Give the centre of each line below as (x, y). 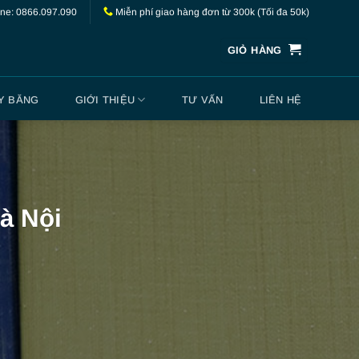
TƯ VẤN (202, 99)
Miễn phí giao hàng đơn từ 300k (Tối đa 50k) (211, 12)
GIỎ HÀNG (254, 50)
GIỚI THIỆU (105, 99)
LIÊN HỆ (280, 99)
